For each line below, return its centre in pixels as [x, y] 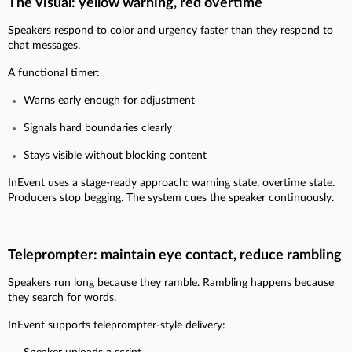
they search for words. [62, 297]
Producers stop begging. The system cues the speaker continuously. [171, 198]
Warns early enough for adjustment [109, 100]
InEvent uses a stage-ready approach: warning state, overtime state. [171, 183]
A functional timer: [54, 73]
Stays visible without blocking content [115, 155]
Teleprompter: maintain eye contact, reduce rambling [175, 255]
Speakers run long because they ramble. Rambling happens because [171, 282]
